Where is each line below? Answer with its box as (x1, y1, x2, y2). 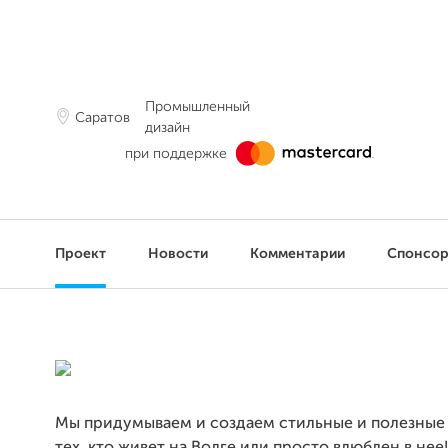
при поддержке (125, 146, 227, 161)
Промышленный (145, 100, 250, 114)
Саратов (75, 110, 130, 125)
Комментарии (250, 247, 345, 261)
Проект (55, 247, 106, 261)
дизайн (145, 121, 190, 135)
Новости (148, 247, 208, 261)
